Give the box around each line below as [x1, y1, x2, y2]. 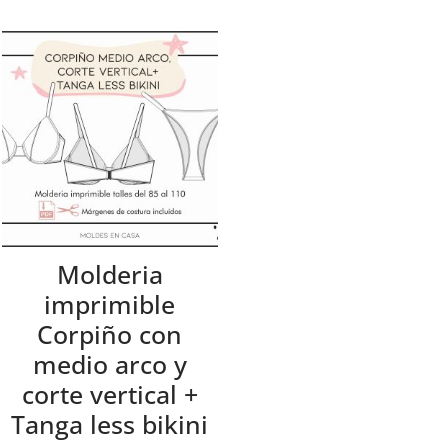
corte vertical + [21, 377, 198, 412]
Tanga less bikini [11, 407, 209, 442]
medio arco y [32, 347, 187, 382]
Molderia [56, 257, 163, 292]
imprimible [44, 287, 176, 322]
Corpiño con [37, 317, 183, 352]
